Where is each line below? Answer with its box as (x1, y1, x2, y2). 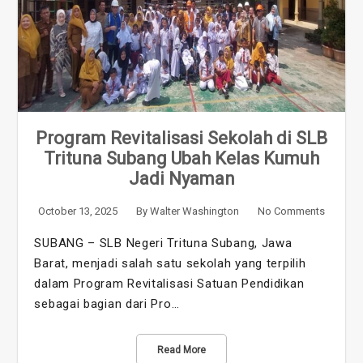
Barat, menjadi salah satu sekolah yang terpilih (34, 255, 306, 271)
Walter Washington (150, 204, 239, 217)
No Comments (257, 204, 325, 217)
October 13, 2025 (38, 204, 118, 217)
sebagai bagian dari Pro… (34, 296, 180, 311)
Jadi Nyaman (128, 168, 235, 189)
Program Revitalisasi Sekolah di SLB (36, 127, 327, 148)
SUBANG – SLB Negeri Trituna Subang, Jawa (34, 235, 293, 250)
